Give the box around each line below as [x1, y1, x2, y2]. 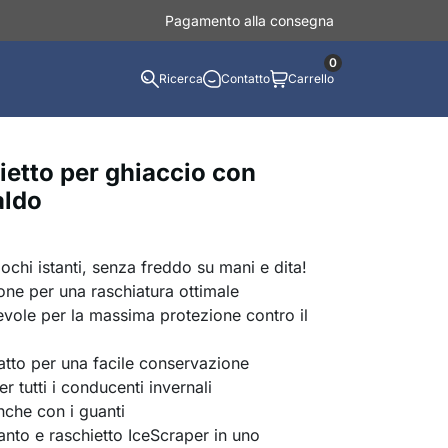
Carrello [288, 71, 334, 86]
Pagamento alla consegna [165, 12, 334, 29]
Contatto [221, 71, 270, 86]
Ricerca [159, 71, 203, 86]
